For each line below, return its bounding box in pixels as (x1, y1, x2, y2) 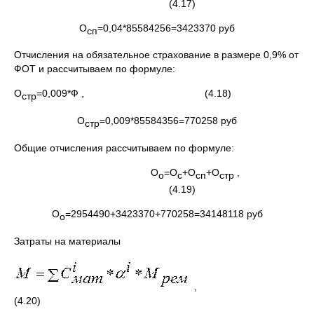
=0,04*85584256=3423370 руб (97, 22, 235, 34)
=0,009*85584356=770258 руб (100, 115, 237, 127)
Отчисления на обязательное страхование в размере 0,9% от (14, 49, 299, 61)
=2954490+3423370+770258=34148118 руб (64, 207, 263, 219)
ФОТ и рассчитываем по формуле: (14, 63, 175, 75)
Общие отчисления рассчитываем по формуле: (14, 142, 234, 153)
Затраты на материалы (14, 235, 121, 247)
